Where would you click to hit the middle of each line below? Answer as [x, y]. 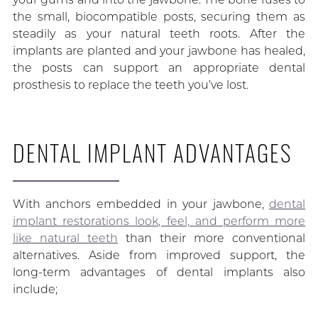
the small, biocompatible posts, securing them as [159, 17]
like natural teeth [65, 238]
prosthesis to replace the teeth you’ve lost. [130, 85]
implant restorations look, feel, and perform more [159, 221]
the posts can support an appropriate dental [159, 68]
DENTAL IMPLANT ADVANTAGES [152, 153]
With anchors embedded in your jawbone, [141, 204]
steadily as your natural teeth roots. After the [159, 34]
